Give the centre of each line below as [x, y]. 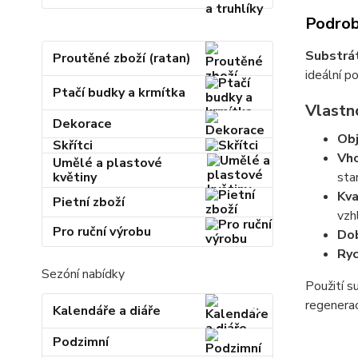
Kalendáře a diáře [107, 311]
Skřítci [73, 145]
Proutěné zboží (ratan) [122, 58]
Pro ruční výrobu [102, 232]
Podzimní [81, 342]
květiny [75, 177]
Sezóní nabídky [83, 274]
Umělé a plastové [108, 163]
